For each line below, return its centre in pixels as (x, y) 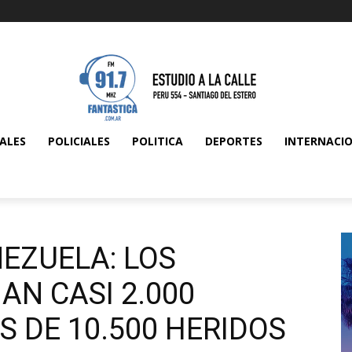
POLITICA (158, 141)
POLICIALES (79, 141)
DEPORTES (234, 141)
